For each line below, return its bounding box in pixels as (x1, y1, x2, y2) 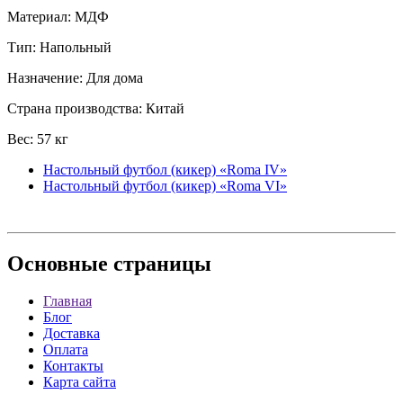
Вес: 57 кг (7, 130, 68, 147)
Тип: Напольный (7, 39, 112, 55)
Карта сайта (43, 374, 116, 390)
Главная (43, 293, 92, 309)
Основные (7, 251, 108, 275)
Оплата (43, 342, 88, 358)
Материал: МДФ (7, 8, 109, 24)
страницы (108, 251, 211, 275)
